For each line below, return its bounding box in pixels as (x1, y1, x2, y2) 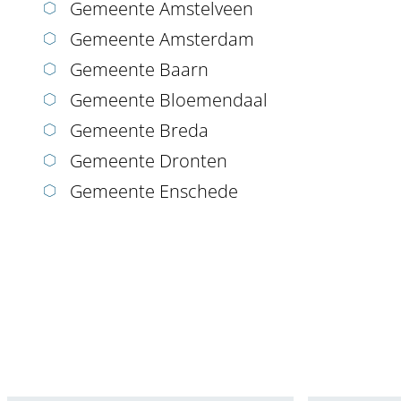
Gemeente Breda (70, 118, 209, 143)
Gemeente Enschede (70, 179, 238, 204)
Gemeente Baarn (70, 57, 209, 82)
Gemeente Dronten (70, 149, 227, 174)
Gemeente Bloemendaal (70, 88, 268, 113)
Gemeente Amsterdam (70, 27, 254, 52)
